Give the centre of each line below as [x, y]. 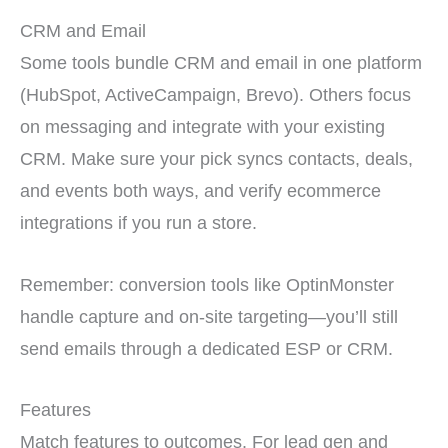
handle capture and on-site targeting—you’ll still [209, 316]
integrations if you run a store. [138, 223]
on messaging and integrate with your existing [202, 127]
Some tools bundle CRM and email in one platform [221, 63]
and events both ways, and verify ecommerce [200, 191]
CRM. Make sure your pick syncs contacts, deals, [216, 159]
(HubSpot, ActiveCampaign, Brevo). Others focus [215, 95]
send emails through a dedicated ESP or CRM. [206, 348]
